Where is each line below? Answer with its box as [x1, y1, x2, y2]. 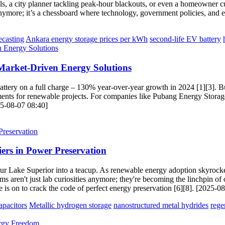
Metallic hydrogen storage [29, 201, 111, 209]
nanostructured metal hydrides [114, 201, 208, 209]
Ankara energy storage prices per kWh [26, 35, 148, 44]
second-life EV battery [150, 35, 221, 44]
